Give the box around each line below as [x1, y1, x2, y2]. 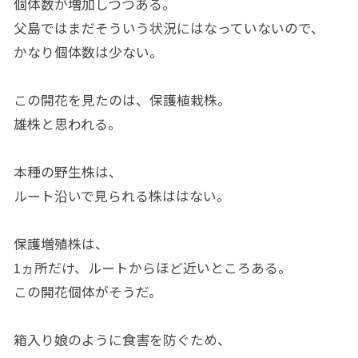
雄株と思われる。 [13, 114, 121, 134]
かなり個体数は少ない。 [13, 42, 163, 62]
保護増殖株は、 [13, 234, 109, 254]
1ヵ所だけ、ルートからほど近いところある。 [13, 258, 292, 278]
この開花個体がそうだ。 [13, 282, 162, 302]
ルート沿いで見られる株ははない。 [13, 186, 230, 206]
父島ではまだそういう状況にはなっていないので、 [13, 18, 324, 38]
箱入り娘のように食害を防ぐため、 [13, 330, 231, 350]
